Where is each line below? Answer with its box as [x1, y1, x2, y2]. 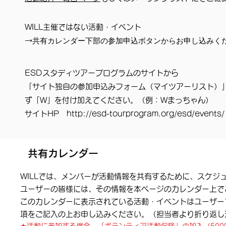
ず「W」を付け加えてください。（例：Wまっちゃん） [25, 96, 213, 104]
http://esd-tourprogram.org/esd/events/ [67, 110, 224, 118]
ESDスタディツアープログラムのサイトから [25, 69, 179, 77]
